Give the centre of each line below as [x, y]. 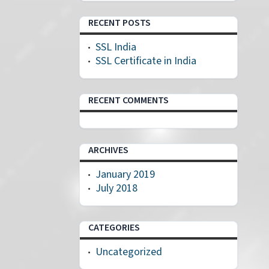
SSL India [116, 47]
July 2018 [116, 188]
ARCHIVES [108, 150]
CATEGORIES [114, 228]
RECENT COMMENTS [128, 100]
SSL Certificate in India [146, 61]
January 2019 [125, 174]
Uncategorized [129, 252]
